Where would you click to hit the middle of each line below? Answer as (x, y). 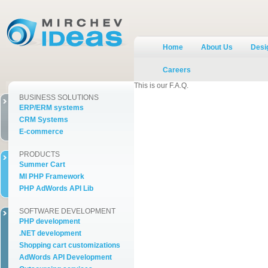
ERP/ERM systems (51, 108)
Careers (177, 70)
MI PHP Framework (52, 176)
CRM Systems (44, 120)
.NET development (50, 233)
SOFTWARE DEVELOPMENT (67, 211)
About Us (217, 47)
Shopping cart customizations (70, 245)
